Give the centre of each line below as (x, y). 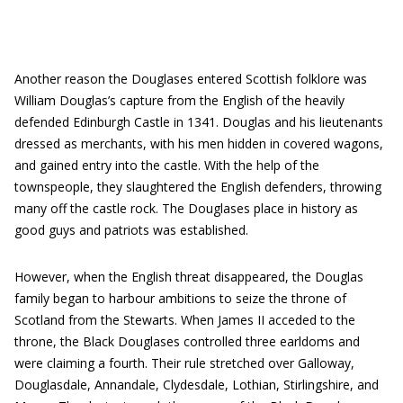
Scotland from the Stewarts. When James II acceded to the (185, 320)
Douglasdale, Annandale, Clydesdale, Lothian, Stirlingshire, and (197, 385)
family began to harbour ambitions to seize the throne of (180, 298)
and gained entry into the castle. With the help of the (167, 165)
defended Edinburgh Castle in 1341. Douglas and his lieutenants (199, 122)
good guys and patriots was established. (131, 230)
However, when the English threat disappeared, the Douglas (189, 277)
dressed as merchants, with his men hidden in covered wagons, (199, 143)
